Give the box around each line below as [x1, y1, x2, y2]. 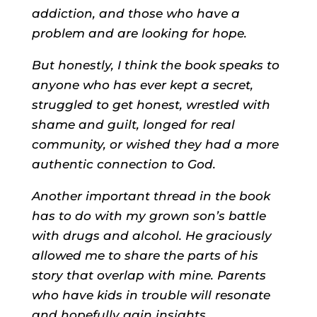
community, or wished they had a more [31, 137, 279, 151]
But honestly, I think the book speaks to [31, 58, 279, 72]
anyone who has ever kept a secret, [31, 78, 253, 92]
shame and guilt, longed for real [31, 117, 235, 132]
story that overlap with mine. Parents [31, 268, 266, 282]
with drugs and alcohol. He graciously [31, 229, 272, 243]
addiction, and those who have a [31, 6, 240, 21]
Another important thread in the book [31, 189, 270, 203]
